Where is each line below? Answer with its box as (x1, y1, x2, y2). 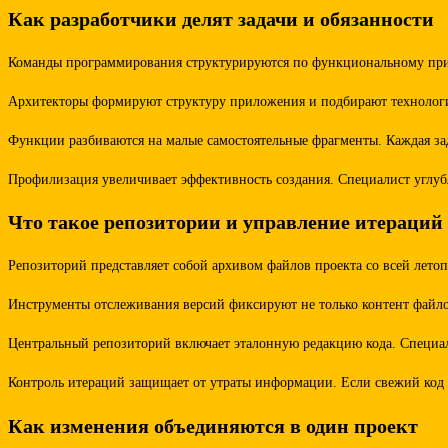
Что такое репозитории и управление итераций (8, 211, 443, 234)
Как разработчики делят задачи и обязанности (8, 8, 434, 31)
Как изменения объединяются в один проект (8, 414, 418, 437)
